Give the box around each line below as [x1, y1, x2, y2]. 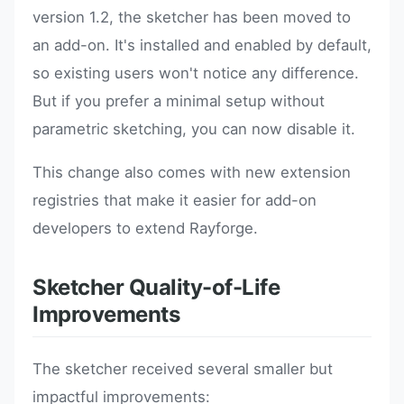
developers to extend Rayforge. [32, 218, 258, 237]
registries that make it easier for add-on [32, 190, 317, 209]
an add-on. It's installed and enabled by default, [32, 36, 372, 55]
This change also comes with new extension [32, 162, 351, 181]
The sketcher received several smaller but [32, 359, 333, 378]
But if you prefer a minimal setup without [32, 92, 325, 111]
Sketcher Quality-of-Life [32, 274, 280, 301]
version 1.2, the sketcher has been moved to [32, 8, 351, 27]
